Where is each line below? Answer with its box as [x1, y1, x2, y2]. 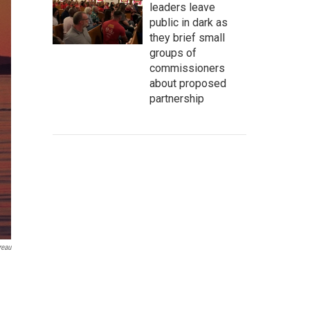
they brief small [149, 31, 225, 44]
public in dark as [149, 16, 228, 29]
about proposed [149, 77, 226, 90]
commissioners [149, 62, 225, 75]
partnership [149, 92, 204, 105]
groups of [149, 46, 197, 60]
